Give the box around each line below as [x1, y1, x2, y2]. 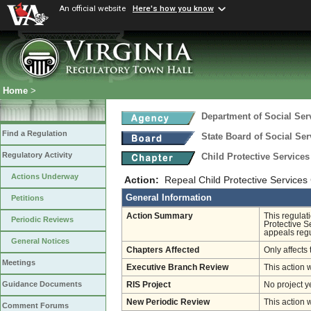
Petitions [11, 194, 44, 203]
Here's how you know [133, 3, 214, 14]
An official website [59, 3, 126, 13]
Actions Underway [11, 172, 78, 181]
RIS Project [126, 280, 171, 289]
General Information [126, 192, 212, 203]
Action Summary [126, 212, 193, 220]
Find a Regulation [2, 129, 67, 138]
